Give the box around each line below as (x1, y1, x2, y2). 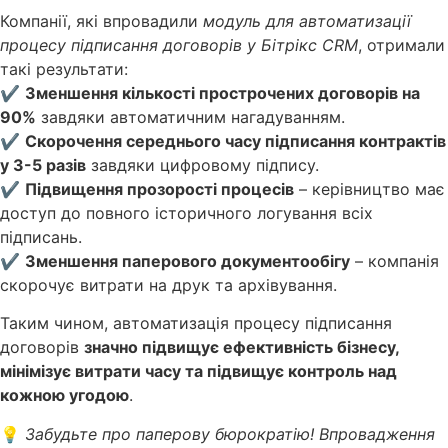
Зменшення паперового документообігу (25, 250, 350, 271)
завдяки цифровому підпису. (86, 154, 319, 175)
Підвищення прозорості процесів (25, 178, 294, 199)
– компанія (350, 250, 439, 271)
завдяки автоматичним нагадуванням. (36, 106, 345, 127)
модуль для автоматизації (203, 10, 411, 31)
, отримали (358, 34, 445, 55)
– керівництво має (294, 178, 445, 199)
